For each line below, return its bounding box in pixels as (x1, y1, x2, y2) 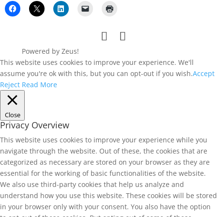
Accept (193, 69, 215, 78)
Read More (22, 80, 57, 90)
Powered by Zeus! (21, 46, 79, 56)
